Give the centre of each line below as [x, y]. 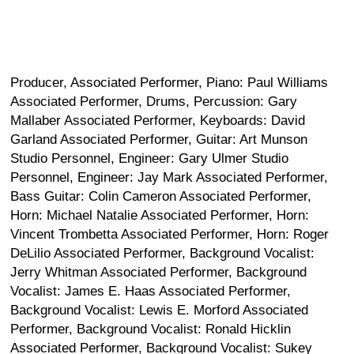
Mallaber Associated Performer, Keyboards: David [158, 121]
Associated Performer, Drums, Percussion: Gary [154, 102]
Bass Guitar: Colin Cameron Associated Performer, [161, 196]
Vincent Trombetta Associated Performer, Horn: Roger [169, 234]
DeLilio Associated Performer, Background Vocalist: [162, 253]
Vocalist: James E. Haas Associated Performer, [151, 291]
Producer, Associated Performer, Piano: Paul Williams [169, 83]
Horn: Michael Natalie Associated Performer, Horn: [160, 215]
